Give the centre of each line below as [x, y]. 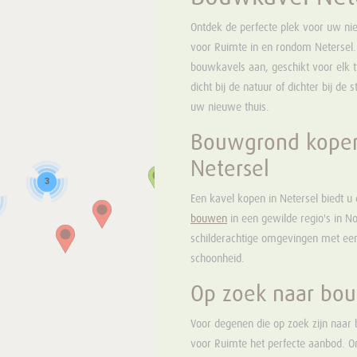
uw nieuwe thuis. [230, 108]
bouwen [209, 219]
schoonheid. [218, 259]
